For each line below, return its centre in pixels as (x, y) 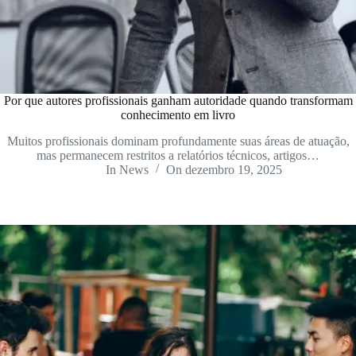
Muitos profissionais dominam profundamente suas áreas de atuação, (178, 141)
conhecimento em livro (178, 115)
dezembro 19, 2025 (234, 169)
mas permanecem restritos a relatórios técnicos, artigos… (178, 155)
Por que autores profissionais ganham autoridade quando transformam (178, 101)
